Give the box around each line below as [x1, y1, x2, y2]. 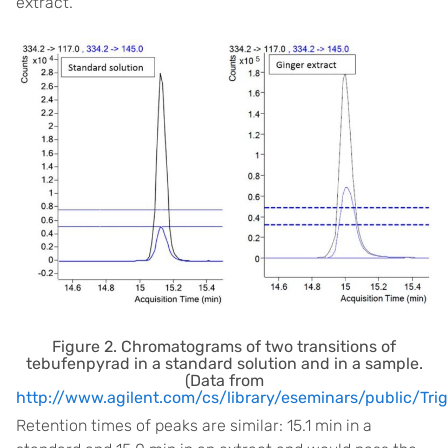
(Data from [184, 370, 264, 390]
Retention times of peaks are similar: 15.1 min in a [16, 415, 372, 435]
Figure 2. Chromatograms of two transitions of [52, 336, 396, 356]
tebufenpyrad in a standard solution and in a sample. [25, 353, 423, 373]
